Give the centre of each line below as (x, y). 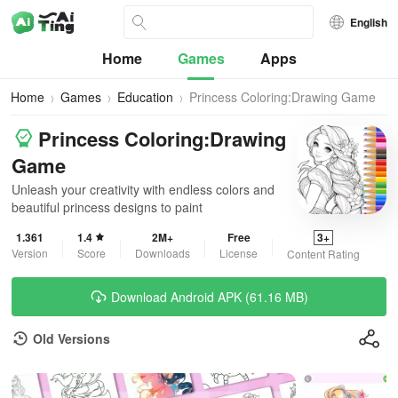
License (239, 253)
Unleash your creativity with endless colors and (143, 189)
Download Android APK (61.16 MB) (210, 297)
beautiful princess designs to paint (107, 207)
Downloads (163, 253)
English (369, 22)
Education (145, 97)
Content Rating (323, 254)
